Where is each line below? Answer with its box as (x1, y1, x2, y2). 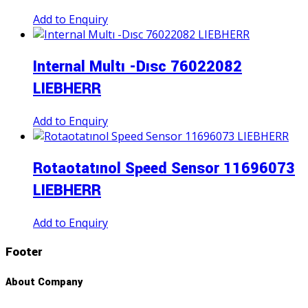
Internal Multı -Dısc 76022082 (33, 56, 242, 78)
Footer (5, 243, 42, 261)
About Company (5, 274, 82, 289)
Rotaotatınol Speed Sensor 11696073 (33, 157, 295, 179)
